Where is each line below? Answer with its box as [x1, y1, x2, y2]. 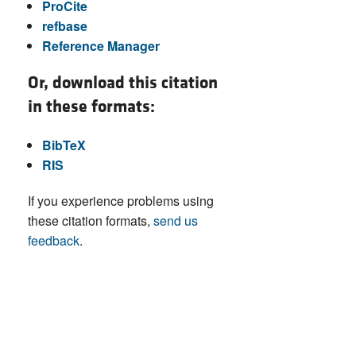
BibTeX [41, 135, 86, 154]
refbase [41, 16, 87, 35]
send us [153, 211, 198, 230]
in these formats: [28, 95, 155, 118]
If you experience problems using [28, 191, 214, 210]
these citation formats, [28, 211, 153, 230]
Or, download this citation [28, 72, 218, 94]
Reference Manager [41, 36, 160, 55]
